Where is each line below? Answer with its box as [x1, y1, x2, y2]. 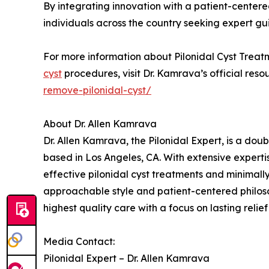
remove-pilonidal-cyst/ [43, 84, 151, 97]
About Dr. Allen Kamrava [43, 118, 157, 130]
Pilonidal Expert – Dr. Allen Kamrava [43, 252, 210, 265]
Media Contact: [43, 235, 115, 248]
